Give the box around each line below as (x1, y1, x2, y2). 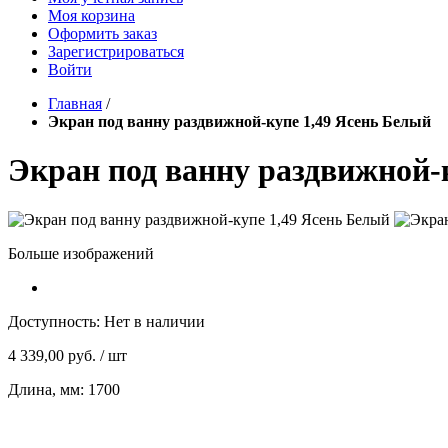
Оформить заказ (48, 25, 157, 42)
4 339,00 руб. (8, 346, 96, 364)
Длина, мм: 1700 (8, 380, 120, 398)
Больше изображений (8, 244, 154, 262)
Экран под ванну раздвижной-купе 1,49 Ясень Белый (48, 113, 431, 130)
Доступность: (8, 312, 100, 330)
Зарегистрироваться (48, 43, 184, 60)
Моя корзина (48, 7, 135, 24)
